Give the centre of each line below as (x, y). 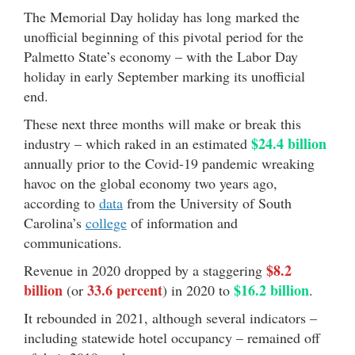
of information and (182, 223)
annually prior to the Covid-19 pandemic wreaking (169, 164)
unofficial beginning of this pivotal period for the (164, 37)
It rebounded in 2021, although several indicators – (170, 318)
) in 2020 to (198, 290)
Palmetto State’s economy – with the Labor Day (161, 57)
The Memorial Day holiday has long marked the (162, 17)
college (106, 223)
